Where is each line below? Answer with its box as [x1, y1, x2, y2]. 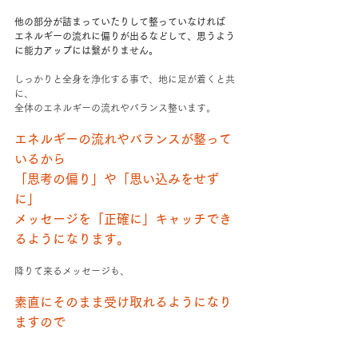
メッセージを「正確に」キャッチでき [14, 213, 232, 226]
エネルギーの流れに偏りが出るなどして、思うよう [14, 31, 235, 42]
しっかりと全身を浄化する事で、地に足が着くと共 [14, 74, 235, 85]
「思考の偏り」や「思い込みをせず [14, 173, 219, 186]
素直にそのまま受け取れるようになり [14, 296, 232, 309]
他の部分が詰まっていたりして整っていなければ [14, 17, 225, 27]
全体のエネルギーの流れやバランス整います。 [14, 103, 216, 113]
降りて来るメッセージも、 [14, 266, 129, 276]
